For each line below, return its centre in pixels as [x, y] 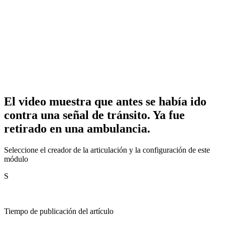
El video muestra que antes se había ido [105, 101]
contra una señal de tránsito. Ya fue [94, 115]
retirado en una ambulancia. [77, 128]
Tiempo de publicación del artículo [59, 211]
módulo [16, 159]
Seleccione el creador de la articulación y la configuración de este [107, 150]
